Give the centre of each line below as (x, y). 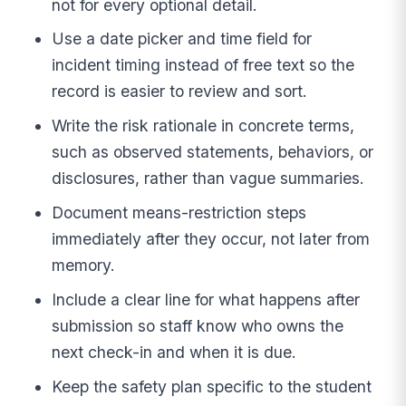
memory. (84, 266)
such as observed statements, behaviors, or (213, 152)
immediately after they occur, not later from (211, 239)
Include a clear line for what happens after (206, 299)
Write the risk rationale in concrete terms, (203, 126)
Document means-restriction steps (179, 213)
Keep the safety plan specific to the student (212, 386)
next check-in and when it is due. (174, 352)
